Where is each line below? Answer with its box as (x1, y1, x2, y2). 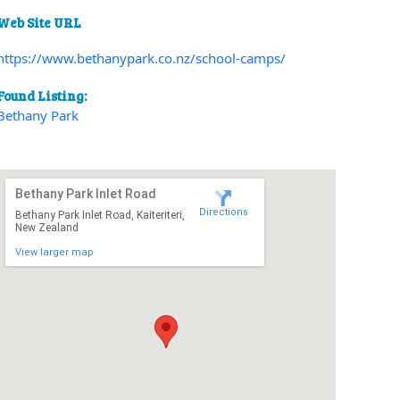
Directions (199, 205, 249, 218)
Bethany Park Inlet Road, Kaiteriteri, (15, 208, 185, 221)
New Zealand (15, 221, 79, 234)
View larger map (15, 246, 94, 258)
